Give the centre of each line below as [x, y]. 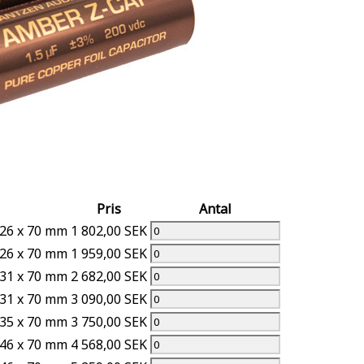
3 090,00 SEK [109, 299]
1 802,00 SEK [109, 230]
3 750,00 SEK [109, 321]
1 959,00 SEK [109, 253]
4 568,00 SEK [109, 344]
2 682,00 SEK [109, 276]
